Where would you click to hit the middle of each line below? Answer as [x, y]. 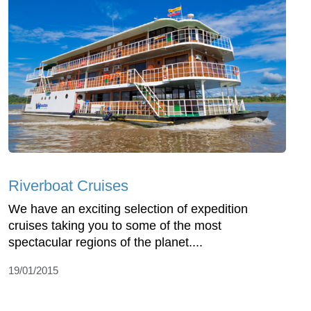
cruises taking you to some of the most [115, 226]
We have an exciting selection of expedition [128, 209]
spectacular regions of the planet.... [106, 243]
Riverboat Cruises [68, 186]
